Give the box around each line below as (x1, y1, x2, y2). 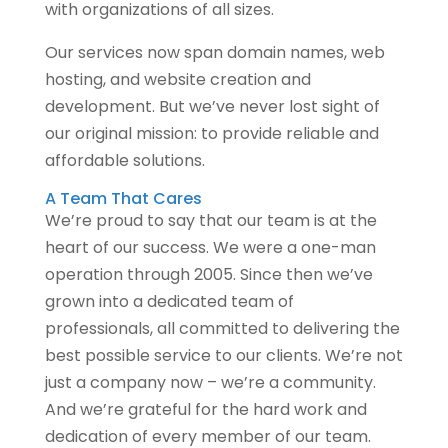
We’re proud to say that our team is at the (44, 208, 377, 232)
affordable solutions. (44, 148, 205, 172)
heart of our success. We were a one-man (44, 235, 376, 259)
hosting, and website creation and (44, 67, 311, 91)
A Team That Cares (44, 186, 202, 210)
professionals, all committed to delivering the (44, 316, 400, 340)
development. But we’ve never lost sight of (44, 94, 380, 118)
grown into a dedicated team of (44, 289, 294, 313)
